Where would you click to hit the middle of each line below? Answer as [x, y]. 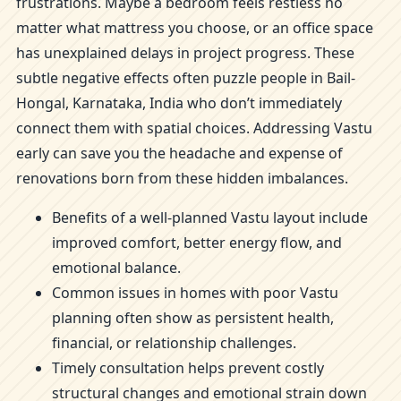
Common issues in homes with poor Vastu [195, 293]
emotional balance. [116, 268]
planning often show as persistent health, [193, 318]
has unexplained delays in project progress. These [185, 53]
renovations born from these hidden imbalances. [182, 178]
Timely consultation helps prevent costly [188, 368]
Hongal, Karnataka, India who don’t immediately [179, 103]
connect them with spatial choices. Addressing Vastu [194, 128]
